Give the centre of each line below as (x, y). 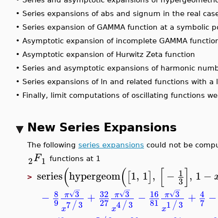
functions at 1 (77, 158)
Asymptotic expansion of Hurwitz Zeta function (112, 54)
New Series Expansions (105, 127)
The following (56, 145)
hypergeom (98, 176)
